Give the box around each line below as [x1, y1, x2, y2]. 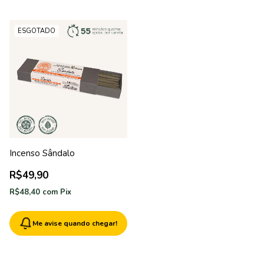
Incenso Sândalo [9, 147, 75, 160]
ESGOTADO [18, 27, 55, 36]
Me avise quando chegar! [32, 219, 117, 229]
